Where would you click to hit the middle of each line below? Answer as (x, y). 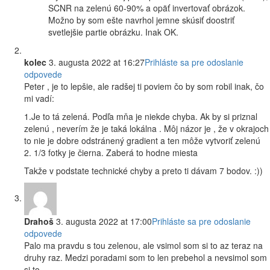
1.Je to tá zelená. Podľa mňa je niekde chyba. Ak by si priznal (141, 117)
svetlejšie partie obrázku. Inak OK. (113, 32)
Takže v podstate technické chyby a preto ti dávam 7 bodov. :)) (143, 171)
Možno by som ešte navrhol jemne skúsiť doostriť (141, 20)
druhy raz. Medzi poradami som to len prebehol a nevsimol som (146, 258)
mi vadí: (39, 99)
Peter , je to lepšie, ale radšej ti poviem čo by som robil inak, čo (144, 86)
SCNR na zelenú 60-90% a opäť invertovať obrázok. (147, 8)
